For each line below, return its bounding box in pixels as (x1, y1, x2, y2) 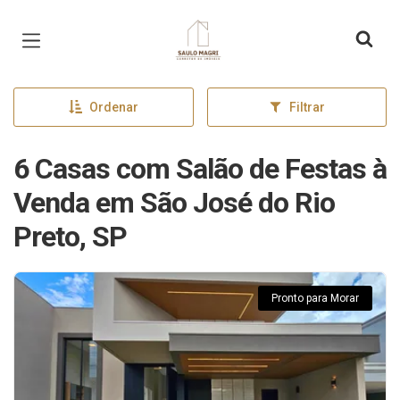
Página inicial (171, 16, 274, 37)
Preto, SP (13, 220, 127, 254)
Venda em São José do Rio (13, 186, 335, 220)
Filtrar (288, 100, 325, 114)
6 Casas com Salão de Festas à (13, 152, 387, 186)
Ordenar (88, 100, 138, 114)
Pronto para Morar (271, 292, 359, 304)
